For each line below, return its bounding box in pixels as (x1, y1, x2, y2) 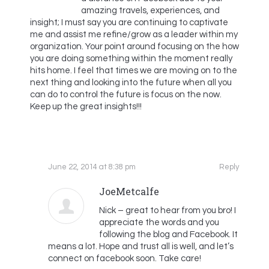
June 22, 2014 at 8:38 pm (48, 163, 136, 171)
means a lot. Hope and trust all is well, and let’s (48, 242, 234, 251)
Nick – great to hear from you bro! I (99, 206, 236, 215)
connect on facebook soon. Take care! (48, 254, 201, 263)
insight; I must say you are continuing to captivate (30, 18, 228, 27)
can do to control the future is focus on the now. (30, 90, 222, 99)
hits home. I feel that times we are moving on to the (30, 66, 237, 75)
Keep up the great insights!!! (30, 102, 142, 111)
